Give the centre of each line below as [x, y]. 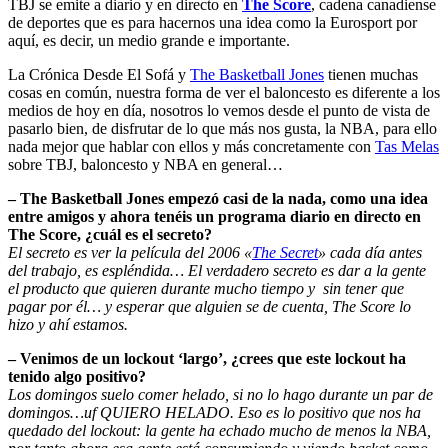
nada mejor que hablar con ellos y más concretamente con [191, 146]
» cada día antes [370, 252]
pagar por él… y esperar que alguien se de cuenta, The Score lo [209, 306]
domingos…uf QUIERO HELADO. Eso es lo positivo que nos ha [214, 412]
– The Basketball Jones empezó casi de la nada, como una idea [218, 198]
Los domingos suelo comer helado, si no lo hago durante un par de [220, 394]
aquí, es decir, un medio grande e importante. [149, 40]
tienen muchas [371, 74]
